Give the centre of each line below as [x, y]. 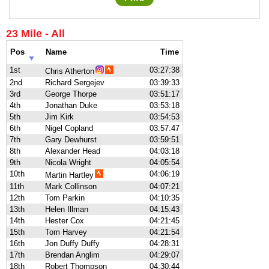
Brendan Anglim [72, 255]
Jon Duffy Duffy [72, 243]
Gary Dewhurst [71, 140]
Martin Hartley [69, 175]
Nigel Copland [69, 128]
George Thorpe [71, 94]
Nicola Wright [68, 162]
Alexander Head [73, 151]
